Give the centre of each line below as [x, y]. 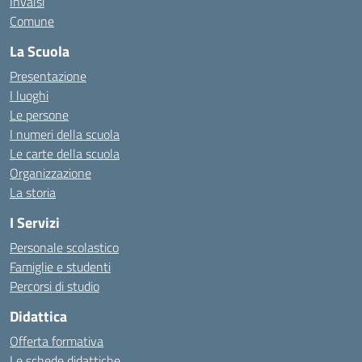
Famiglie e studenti [60, 267]
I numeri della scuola [65, 134]
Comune [32, 21]
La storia [33, 192]
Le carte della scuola [65, 154]
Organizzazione [51, 173]
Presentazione [48, 76]
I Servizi [35, 223]
